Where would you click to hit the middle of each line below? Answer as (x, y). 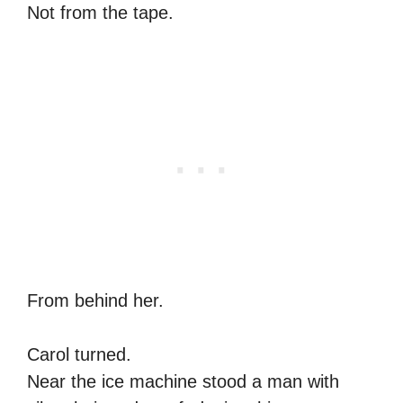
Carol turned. (79, 354)
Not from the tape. (100, 12)
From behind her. (95, 300)
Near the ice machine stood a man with (183, 381)
